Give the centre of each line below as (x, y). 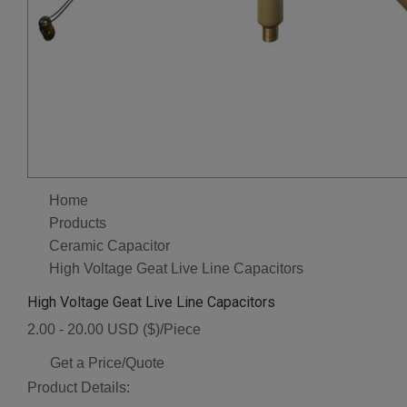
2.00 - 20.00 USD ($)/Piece (114, 330)
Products (78, 223)
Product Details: (79, 388)
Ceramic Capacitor (109, 245)
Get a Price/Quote (107, 363)
